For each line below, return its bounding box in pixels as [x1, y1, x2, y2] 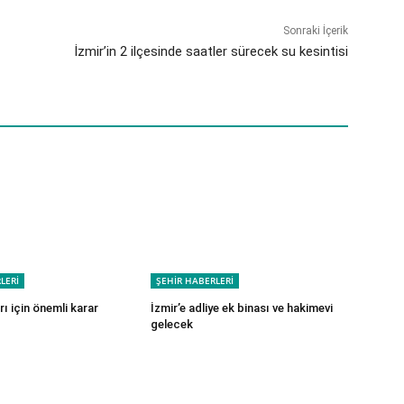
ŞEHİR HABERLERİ [156, 274, 234, 288]
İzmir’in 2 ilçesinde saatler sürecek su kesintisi [73, 43, 348, 60]
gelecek [151, 317, 199, 332]
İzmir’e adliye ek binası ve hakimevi [151, 301, 334, 316]
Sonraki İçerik [282, 24, 348, 38]
